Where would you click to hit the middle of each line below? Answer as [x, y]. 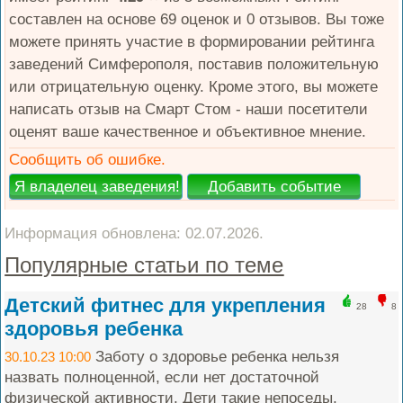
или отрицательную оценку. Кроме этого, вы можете [194, 87]
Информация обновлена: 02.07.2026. [134, 233]
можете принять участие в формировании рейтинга [192, 42]
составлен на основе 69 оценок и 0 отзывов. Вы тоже [197, 19]
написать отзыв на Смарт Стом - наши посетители [189, 109]
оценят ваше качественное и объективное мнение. [188, 132]
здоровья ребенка [94, 329]
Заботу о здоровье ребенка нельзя [215, 357]
